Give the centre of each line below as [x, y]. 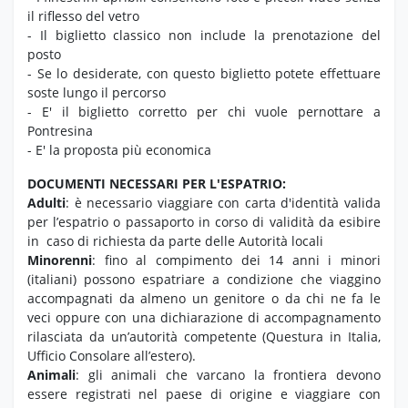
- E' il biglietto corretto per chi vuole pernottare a [204, 112]
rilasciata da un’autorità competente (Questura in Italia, [204, 337]
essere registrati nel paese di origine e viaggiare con [204, 394]
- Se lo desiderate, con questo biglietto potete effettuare [204, 74]
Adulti [46, 203]
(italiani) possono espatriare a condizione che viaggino [204, 280]
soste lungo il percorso [97, 93]
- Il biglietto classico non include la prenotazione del [204, 36]
